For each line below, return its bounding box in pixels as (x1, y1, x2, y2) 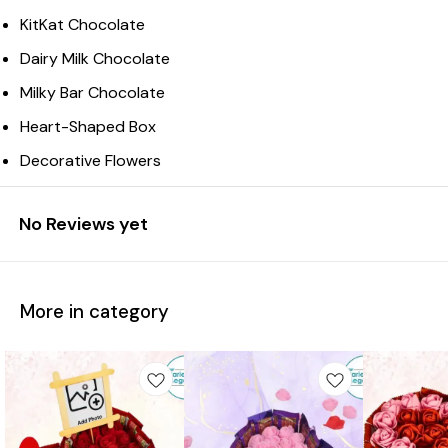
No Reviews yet (19, 212, 148, 237)
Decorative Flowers (20, 150, 161, 172)
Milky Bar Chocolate (20, 82, 165, 104)
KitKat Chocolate (20, 14, 145, 36)
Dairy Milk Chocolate (20, 48, 170, 70)
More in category (20, 299, 169, 325)
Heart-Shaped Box (20, 116, 156, 138)
